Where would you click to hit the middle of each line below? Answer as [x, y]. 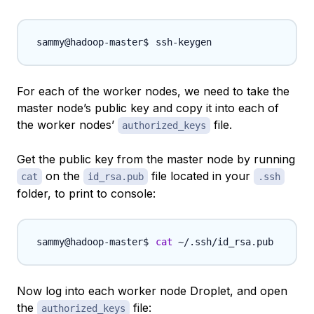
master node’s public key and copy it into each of [148, 108]
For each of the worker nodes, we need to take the [153, 91]
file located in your [201, 176]
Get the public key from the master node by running [156, 159]
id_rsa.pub [116, 177]
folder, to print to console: [86, 194]
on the [63, 176]
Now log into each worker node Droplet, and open [152, 291]
